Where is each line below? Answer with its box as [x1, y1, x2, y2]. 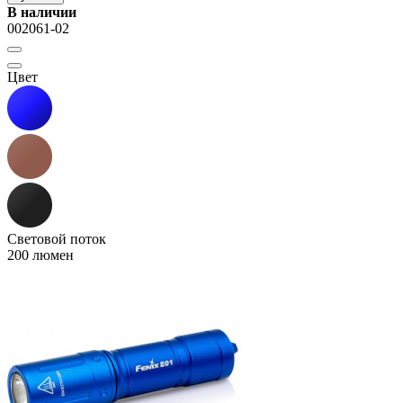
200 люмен [7, 247, 74, 264]
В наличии [7, 4, 76, 21]
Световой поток [7, 231, 106, 247]
